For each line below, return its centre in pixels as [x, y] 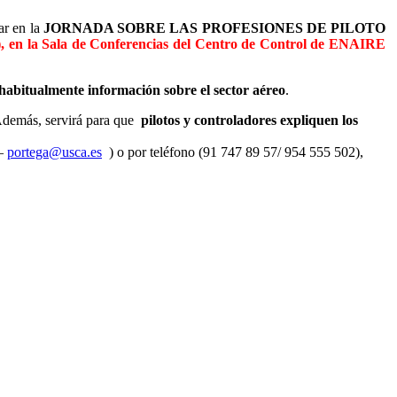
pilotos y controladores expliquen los [248, 120]
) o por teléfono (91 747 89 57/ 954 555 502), [233, 152]
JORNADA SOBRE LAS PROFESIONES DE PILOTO [212, 27]
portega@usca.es [54, 152]
